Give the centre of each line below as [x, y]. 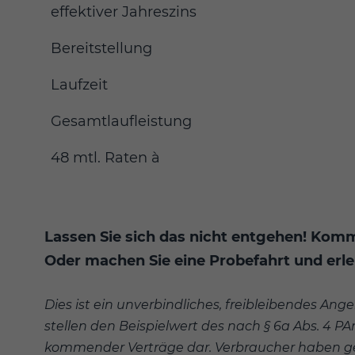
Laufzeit [79, 85]
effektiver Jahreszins [124, 12]
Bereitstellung [101, 49]
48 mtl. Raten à [105, 158]
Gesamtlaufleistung [123, 122]
